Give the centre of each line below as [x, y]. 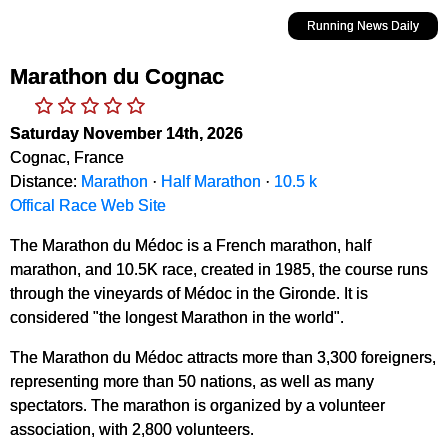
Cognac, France [67, 157]
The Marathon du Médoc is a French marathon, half [190, 245]
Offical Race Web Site [88, 205]
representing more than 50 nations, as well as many [192, 381]
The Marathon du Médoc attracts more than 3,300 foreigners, [223, 357]
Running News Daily [363, 26]
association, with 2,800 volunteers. [132, 429]
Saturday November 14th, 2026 [126, 133]
